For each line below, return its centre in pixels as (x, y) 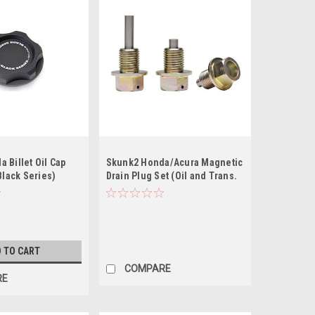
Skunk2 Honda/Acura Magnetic (174, 162)
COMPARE (147, 268)
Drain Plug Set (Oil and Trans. (172, 175)
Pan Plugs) (130, 189)
